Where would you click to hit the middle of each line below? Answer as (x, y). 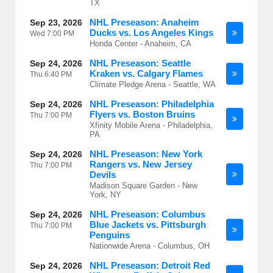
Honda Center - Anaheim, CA (140, 44)
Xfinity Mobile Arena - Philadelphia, (151, 125)
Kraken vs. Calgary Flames (146, 73)
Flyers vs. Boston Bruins (142, 114)
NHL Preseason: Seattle (140, 63)
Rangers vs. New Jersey (141, 164)
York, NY (105, 195)
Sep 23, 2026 (56, 23)
